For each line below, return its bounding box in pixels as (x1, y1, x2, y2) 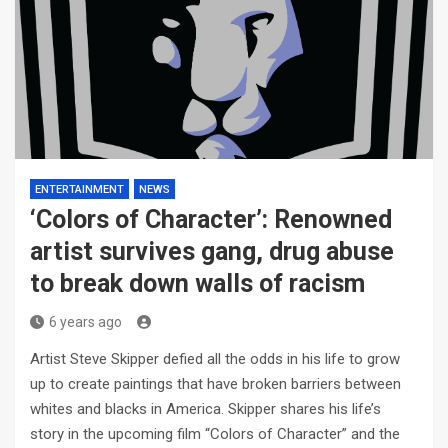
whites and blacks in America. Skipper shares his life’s (30, 400, 381, 418)
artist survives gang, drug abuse (30, 237, 394, 266)
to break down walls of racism (30, 269, 371, 298)
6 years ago (49, 314, 122, 330)
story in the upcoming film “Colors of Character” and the (30, 425, 400, 443)
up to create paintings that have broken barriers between (30, 375, 401, 393)
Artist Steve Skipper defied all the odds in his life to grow (30, 350, 400, 368)
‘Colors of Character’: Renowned (30, 205, 392, 234)
